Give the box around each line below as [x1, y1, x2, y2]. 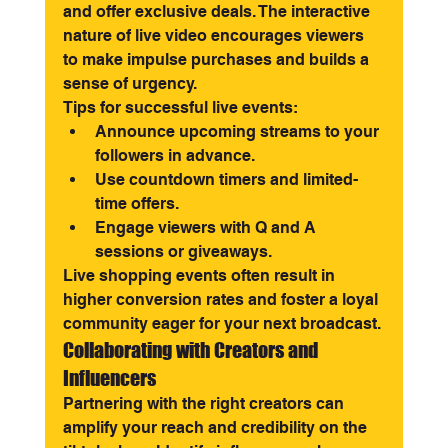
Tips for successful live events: [62, 98, 298, 117]
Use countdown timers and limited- [94, 170, 358, 189]
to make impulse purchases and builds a [62, 50, 373, 69]
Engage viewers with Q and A [94, 218, 320, 237]
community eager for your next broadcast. [62, 314, 381, 333]
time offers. [94, 194, 179, 213]
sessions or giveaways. [94, 242, 272, 261]
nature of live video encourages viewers [62, 26, 368, 45]
